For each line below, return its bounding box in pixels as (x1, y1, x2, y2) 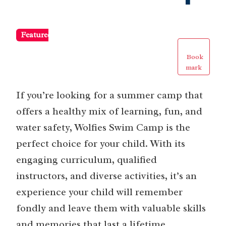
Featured (21, 30, 52, 40)
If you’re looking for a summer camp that (16, 89, 203, 102)
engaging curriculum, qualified (16, 153, 157, 166)
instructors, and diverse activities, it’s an (16, 169, 197, 183)
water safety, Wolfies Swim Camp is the (16, 121, 190, 134)
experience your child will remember (16, 186, 183, 199)
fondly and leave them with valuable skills (16, 202, 206, 215)
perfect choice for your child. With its (16, 137, 185, 150)
